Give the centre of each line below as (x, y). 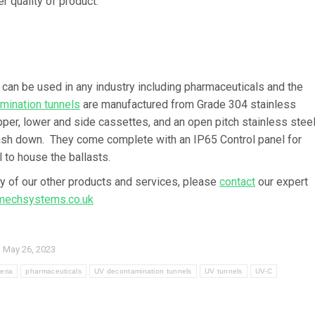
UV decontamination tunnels (143, 271)
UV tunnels (223, 271)
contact (237, 181)
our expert (282, 181)
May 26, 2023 (29, 249)
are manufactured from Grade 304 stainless (188, 104)
